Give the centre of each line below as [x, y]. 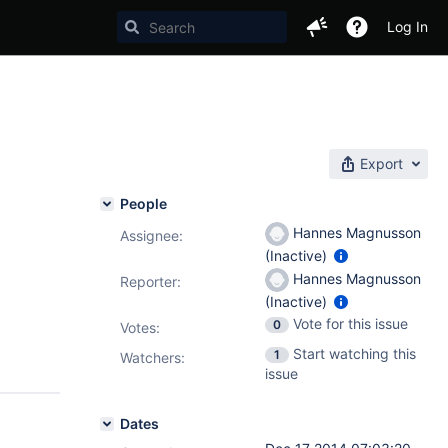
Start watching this [354, 353]
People [143, 203]
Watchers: [152, 357]
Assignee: [151, 235]
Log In [407, 26]
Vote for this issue [350, 323]
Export [381, 163]
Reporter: [150, 281]
